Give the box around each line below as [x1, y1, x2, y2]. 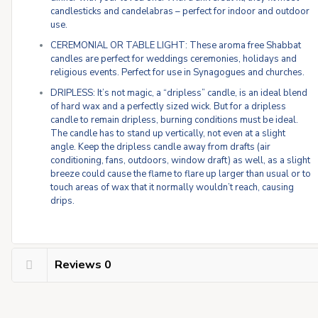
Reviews [55, 257, 104, 273]
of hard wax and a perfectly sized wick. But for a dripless [50, 100, 287, 113]
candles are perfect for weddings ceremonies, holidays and [50, 53, 297, 65]
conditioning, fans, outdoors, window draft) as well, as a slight [50, 154, 311, 167]
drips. [50, 194, 75, 207]
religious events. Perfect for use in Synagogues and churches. [50, 66, 305, 79]
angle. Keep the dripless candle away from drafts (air [50, 141, 271, 153]
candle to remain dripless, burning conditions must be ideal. [50, 114, 299, 126]
